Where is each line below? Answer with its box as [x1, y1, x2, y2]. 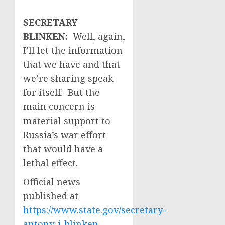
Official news [23, 176, 80, 188]
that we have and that [23, 58, 120, 70]
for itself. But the [23, 86, 100, 98]
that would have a [23, 143, 103, 155]
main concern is [23, 100, 95, 113]
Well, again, [73, 30, 125, 42]
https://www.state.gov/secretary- [23, 204, 166, 216]
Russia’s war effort [23, 129, 106, 141]
